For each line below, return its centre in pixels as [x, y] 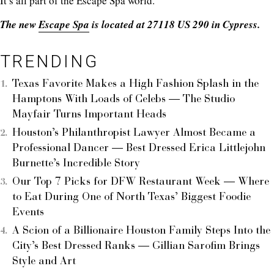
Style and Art [44, 261]
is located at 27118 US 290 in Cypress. [175, 24]
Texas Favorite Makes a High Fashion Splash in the [135, 84]
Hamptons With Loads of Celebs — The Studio [124, 99]
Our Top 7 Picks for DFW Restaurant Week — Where [141, 182]
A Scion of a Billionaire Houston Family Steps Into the [141, 231]
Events [28, 213]
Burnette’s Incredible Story [76, 164]
